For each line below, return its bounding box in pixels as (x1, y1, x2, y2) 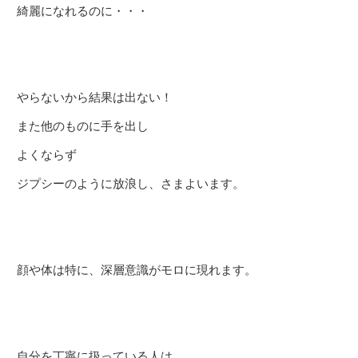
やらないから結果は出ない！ (17, 90, 173, 104)
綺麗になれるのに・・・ (17, 4, 149, 18)
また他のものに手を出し (17, 119, 149, 133)
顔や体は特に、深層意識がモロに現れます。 (17, 263, 257, 276)
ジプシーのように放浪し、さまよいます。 (17, 177, 245, 190)
